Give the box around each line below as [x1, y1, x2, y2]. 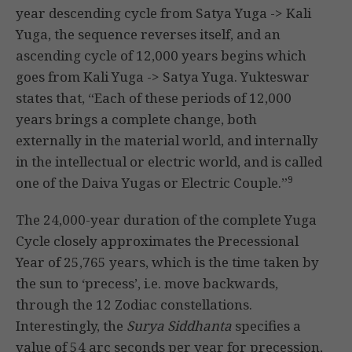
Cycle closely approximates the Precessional [16, 232, 299, 251]
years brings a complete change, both [16, 110, 257, 129]
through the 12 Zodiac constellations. [16, 295, 252, 314]
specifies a [232, 317, 301, 335]
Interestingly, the [16, 317, 126, 335]
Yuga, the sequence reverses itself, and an [16, 25, 280, 44]
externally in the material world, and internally [16, 131, 318, 150]
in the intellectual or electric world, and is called [16, 152, 322, 171]
